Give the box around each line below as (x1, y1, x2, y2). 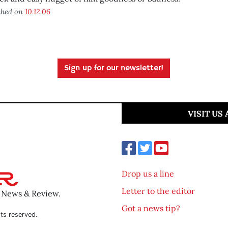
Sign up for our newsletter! (64, 63, 164, 73)
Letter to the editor (122, 186, 195, 196)
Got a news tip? (122, 203, 180, 213)
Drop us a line (122, 168, 174, 179)
